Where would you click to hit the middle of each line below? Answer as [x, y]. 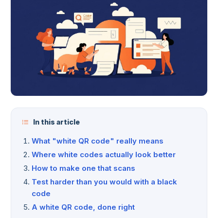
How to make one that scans [83, 168]
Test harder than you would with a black [104, 182]
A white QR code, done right [83, 207]
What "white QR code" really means [98, 141]
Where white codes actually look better [104, 155]
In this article [56, 122]
